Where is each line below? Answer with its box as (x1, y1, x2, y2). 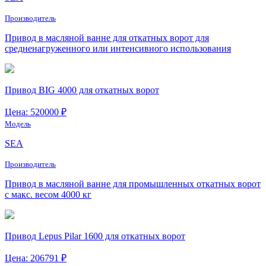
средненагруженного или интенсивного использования (5, 43, 231, 53)
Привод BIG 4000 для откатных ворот (5, 84, 159, 95)
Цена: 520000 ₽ (5, 106, 66, 117)
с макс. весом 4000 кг (5, 189, 91, 199)
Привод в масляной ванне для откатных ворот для (5, 32, 209, 43)
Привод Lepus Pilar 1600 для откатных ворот (5, 230, 185, 241)
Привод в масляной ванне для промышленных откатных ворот (5, 178, 261, 189)
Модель (5, 119, 31, 128)
